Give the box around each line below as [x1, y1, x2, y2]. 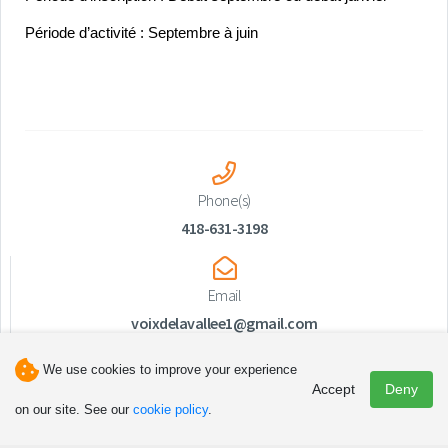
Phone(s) [197, 190, 251, 211]
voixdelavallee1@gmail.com [131, 313, 318, 334]
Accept [312, 380, 355, 397]
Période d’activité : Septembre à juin [25, 25, 258, 42]
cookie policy [133, 402, 208, 417]
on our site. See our [15, 402, 133, 417]
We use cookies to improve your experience [43, 362, 297, 377]
